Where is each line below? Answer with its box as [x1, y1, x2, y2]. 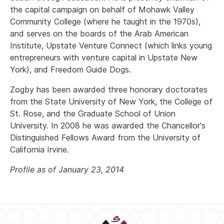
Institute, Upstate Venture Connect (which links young [10, 40, 212, 50]
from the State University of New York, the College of [10, 96, 212, 106]
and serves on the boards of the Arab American [10, 28, 188, 38]
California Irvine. [10, 144, 69, 154]
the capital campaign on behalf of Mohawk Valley [10, 4, 194, 14]
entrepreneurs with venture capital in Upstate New [10, 52, 197, 62]
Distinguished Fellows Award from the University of [10, 132, 200, 142]
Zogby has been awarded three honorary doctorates [10, 84, 207, 94]
